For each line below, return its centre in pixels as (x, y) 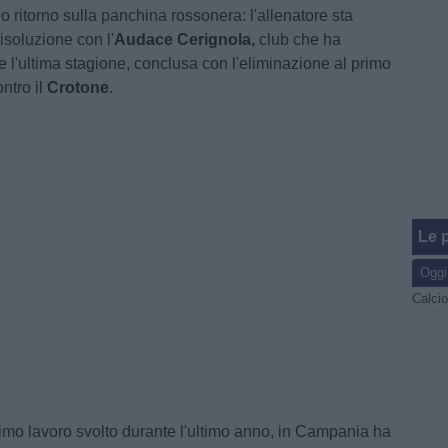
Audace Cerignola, (187, 39)
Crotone (78, 87)
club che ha (300, 39)
